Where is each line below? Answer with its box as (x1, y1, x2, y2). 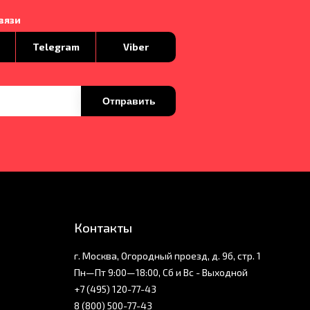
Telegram (32, 41, 80, 53)
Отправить (102, 95, 156, 107)
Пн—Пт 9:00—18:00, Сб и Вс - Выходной (74, 266, 248, 279)
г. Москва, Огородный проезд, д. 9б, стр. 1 (74, 250, 261, 262)
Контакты (74, 220, 132, 236)
